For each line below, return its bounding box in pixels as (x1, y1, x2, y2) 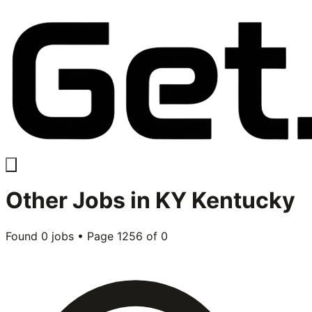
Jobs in (68, 187, 155, 214)
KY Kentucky (155, 187, 295, 214)
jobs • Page (48, 228, 117, 243)
